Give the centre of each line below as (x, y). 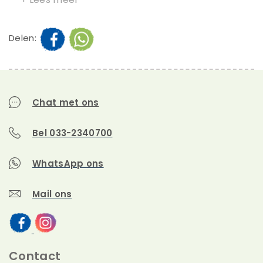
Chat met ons (66, 102)
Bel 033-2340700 (73, 133)
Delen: (23, 38)
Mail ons (52, 194)
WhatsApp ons (68, 163)
